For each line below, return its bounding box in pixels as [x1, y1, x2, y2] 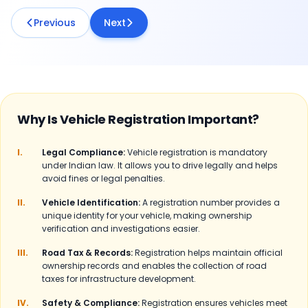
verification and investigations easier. [42, 223, 200, 234]
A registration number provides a [142, 197, 280, 208]
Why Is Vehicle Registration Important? [17, 111, 259, 128]
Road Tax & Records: [42, 247, 133, 258]
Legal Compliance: [42, 146, 125, 158]
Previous [34, 16, 76, 30]
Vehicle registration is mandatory [127, 146, 267, 158]
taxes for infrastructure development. [42, 273, 196, 285]
